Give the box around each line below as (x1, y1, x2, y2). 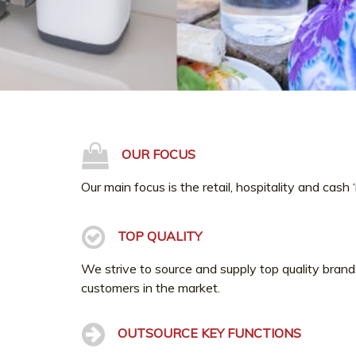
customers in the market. (81, 280, 220, 296)
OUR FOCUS (122, 146, 195, 163)
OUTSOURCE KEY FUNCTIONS (118, 325, 301, 342)
